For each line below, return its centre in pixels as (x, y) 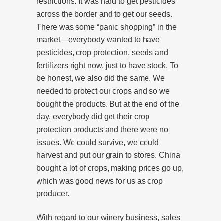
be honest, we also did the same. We (101, 78)
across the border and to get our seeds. (104, 14)
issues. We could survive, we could (98, 142)
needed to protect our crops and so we (103, 91)
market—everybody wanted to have (98, 39)
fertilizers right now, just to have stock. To (107, 65)
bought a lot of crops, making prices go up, (110, 168)
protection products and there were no (102, 129)
